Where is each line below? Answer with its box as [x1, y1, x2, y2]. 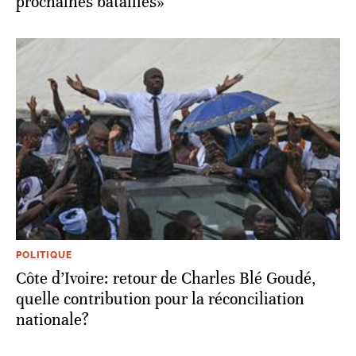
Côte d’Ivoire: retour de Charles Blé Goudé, [16, 268, 316, 288]
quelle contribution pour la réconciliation [16, 288, 304, 309]
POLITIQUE [16, 249, 72, 261]
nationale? [16, 309, 89, 330]
